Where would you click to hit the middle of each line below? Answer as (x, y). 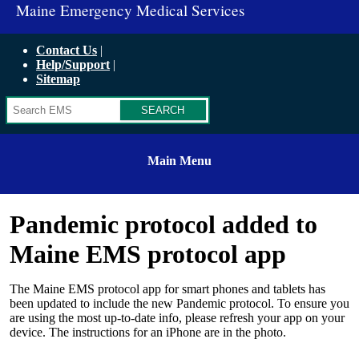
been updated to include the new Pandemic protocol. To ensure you (179, 303)
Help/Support (73, 65)
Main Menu (179, 161)
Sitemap (58, 79)
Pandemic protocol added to (163, 224)
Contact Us (67, 50)
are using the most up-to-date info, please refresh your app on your (177, 318)
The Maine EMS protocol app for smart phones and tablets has (167, 289)
